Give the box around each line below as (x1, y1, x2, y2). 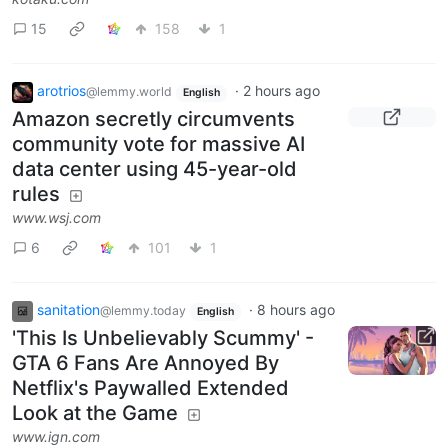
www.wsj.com (12, 209, 101, 227)
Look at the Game (12, 400, 178, 425)
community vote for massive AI (12, 132, 305, 157)
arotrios (37, 82, 86, 100)
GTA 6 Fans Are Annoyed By (12, 350, 279, 375)
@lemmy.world (86, 84, 172, 100)
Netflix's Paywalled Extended (12, 375, 289, 400)
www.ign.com (12, 427, 100, 445)
